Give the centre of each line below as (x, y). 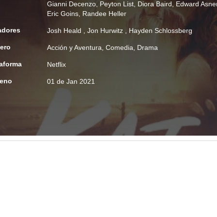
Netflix (56, 64)
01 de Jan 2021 (71, 81)
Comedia (119, 47)
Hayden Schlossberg (161, 31)
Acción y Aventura (74, 47)
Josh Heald (65, 31)
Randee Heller (104, 14)
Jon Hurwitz (106, 31)
